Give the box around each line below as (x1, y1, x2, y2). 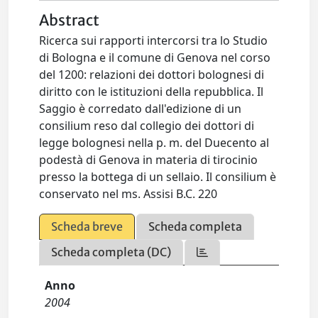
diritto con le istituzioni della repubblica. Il (39, 84, 264, 99)
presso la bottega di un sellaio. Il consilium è (39, 169, 277, 185)
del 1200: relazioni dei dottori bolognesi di (39, 67, 265, 82)
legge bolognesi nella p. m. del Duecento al (39, 135, 270, 150)
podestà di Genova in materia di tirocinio (39, 152, 258, 168)
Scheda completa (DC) (51, 245, 172, 259)
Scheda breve (51, 219, 124, 234)
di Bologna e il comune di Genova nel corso (39, 50, 271, 65)
